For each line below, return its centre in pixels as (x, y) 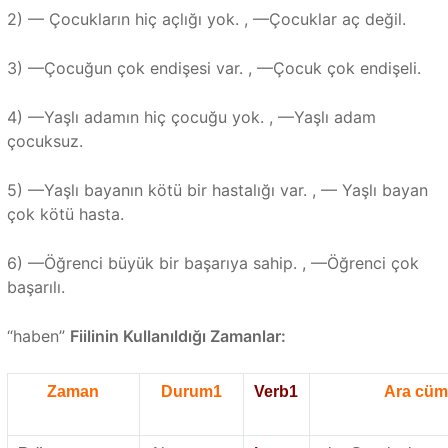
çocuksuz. (44, 141)
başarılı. (35, 287)
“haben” (38, 336)
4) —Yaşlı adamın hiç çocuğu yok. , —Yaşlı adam (191, 117)
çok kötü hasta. (65, 214)
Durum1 (191, 392)
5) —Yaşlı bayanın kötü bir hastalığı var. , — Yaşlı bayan (217, 190)
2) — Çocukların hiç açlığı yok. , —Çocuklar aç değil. (206, 19)
